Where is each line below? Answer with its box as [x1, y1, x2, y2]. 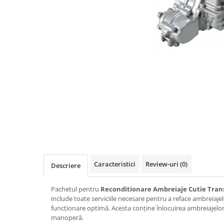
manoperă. [51, 212, 83, 222]
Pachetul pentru [51, 184, 100, 193]
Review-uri [145, 159, 180, 168]
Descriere [51, 160, 80, 170]
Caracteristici [94, 159, 135, 168]
